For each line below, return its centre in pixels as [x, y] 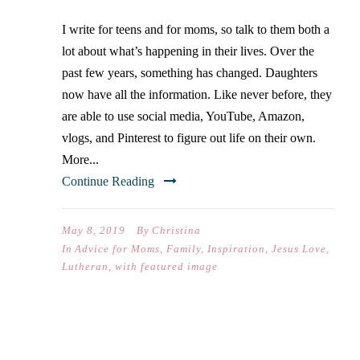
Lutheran [85, 266]
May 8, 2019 [94, 230]
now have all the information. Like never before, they [197, 94]
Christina [176, 230]
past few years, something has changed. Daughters [190, 73]
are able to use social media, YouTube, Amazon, [183, 116]
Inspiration [236, 249]
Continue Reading [108, 181]
